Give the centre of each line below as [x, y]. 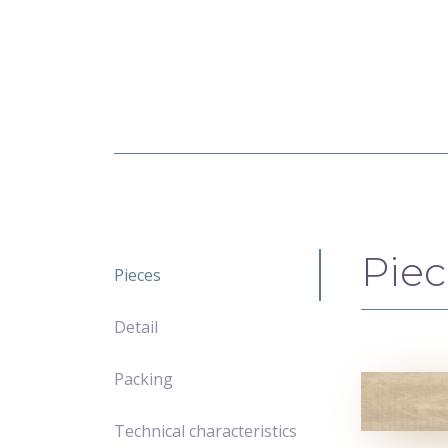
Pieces [138, 275]
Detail [136, 327]
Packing [144, 379]
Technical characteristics [206, 431]
